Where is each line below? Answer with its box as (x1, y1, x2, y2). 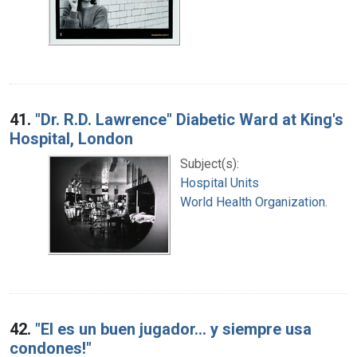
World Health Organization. (180, 194, 328, 210)
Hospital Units (180, 175, 259, 190)
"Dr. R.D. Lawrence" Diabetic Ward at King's (35, 109, 343, 129)
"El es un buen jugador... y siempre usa (35, 319, 312, 339)
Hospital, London (10, 128, 133, 148)
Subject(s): (180, 155, 239, 171)
